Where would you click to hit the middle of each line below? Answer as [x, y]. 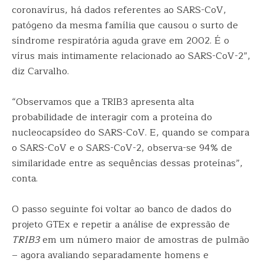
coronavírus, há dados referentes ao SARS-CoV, [119, 10]
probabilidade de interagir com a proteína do [112, 117]
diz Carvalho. [40, 71]
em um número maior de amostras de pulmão [144, 240]
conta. [25, 179]
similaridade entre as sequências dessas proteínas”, [127, 163]
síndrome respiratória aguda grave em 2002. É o [121, 41]
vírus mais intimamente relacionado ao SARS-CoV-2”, [131, 56]
